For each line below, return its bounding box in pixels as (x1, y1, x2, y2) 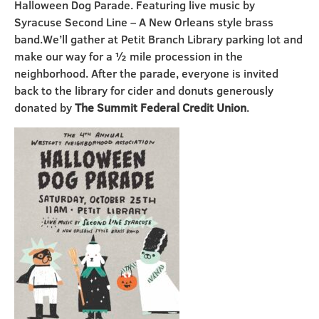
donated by (14, 100, 75, 115)
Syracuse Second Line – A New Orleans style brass (14, 14, 273, 30)
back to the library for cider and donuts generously (14, 83, 273, 98)
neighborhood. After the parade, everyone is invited (14, 66, 278, 81)
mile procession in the (130, 48, 243, 64)
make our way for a (14, 48, 115, 64)
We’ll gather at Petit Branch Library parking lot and (43, 31, 303, 47)
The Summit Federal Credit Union (75, 100, 246, 115)
